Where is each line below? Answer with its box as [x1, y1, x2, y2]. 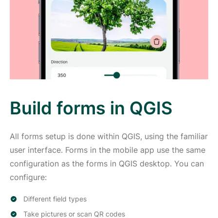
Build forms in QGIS [10, 97, 172, 119]
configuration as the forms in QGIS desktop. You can [10, 158, 204, 168]
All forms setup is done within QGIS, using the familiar [10, 131, 208, 141]
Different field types [23, 194, 87, 203]
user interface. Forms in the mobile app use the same [10, 145, 205, 155]
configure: [10, 172, 47, 182]
